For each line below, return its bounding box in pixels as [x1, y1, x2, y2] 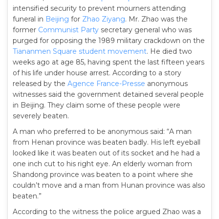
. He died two [147, 47, 192, 56]
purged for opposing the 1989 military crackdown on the [13, 36, 205, 45]
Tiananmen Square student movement [13, 47, 147, 56]
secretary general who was [99, 25, 192, 34]
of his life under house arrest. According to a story [13, 68, 181, 77]
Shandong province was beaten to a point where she [13, 170, 193, 179]
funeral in [13, 15, 45, 23]
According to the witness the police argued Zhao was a [13, 207, 201, 216]
